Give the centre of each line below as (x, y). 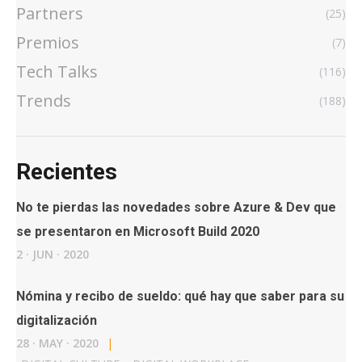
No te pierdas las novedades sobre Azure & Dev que (176, 208)
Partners (50, 14)
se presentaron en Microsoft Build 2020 (138, 232)
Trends (44, 101)
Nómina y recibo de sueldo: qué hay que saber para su (180, 297)
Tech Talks (57, 72)
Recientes (67, 172)
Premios (48, 43)
